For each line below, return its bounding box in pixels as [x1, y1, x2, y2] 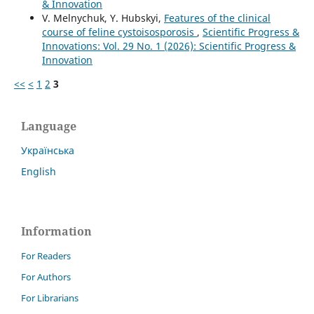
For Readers [21, 250, 71, 263]
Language [21, 118, 76, 135]
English [21, 165, 56, 179]
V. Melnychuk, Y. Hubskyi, [41, 11, 164, 25]
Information [21, 224, 92, 240]
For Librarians [21, 291, 78, 304]
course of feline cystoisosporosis [41, 25, 197, 39]
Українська [21, 144, 74, 158]
